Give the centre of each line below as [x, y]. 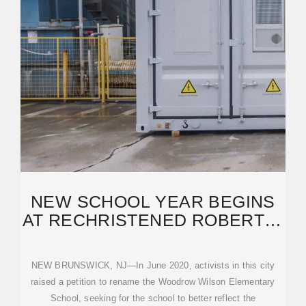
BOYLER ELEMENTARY [153, 238]
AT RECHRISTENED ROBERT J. [153, 220]
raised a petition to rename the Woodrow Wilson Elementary [153, 282]
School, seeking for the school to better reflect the [153, 298]
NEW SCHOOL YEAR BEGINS [153, 201]
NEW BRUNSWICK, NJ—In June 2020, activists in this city [153, 265]
